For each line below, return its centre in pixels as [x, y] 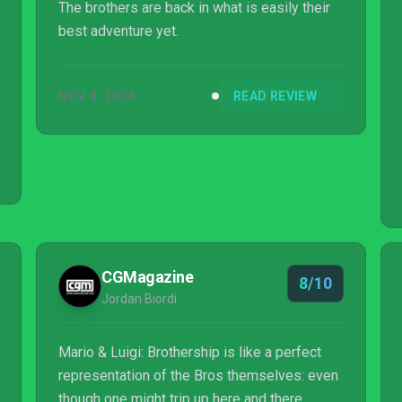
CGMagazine [148, 277]
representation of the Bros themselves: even [198, 376]
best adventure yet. [118, 31]
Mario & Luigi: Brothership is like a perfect [190, 352]
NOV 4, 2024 [97, 96]
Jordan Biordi [139, 299]
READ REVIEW [275, 96]
